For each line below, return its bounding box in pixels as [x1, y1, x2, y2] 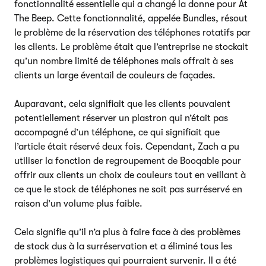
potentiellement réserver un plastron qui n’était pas [14, 112, 228, 123]
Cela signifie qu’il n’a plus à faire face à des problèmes [14, 226, 240, 237]
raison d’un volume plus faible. [14, 198, 142, 209]
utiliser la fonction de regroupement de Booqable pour [14, 155, 241, 166]
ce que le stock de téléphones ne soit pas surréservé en [14, 183, 242, 195]
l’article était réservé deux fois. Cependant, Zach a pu [14, 141, 239, 152]
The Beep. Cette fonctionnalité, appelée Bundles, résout [14, 12, 248, 24]
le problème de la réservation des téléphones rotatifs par [14, 27, 251, 38]
